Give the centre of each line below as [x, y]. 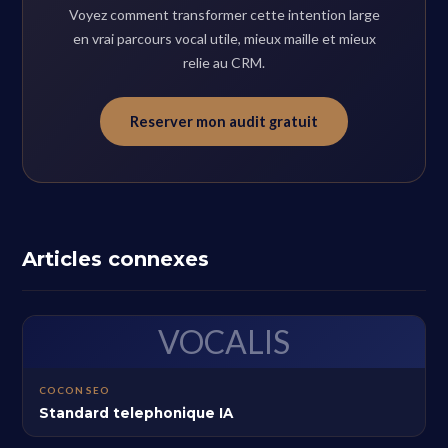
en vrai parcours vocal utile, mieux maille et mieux [224, 38]
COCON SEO [74, 390]
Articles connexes [116, 259]
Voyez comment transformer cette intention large [224, 14]
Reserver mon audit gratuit [224, 121]
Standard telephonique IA [136, 413]
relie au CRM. [224, 62]
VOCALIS [224, 341]
